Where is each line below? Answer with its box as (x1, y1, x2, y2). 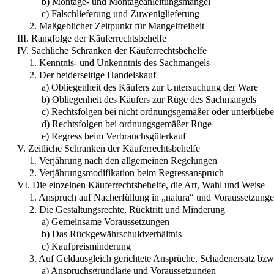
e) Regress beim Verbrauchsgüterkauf (42, 130, 186, 141)
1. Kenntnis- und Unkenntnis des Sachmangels (29, 57, 210, 68)
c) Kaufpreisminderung (42, 240, 131, 251)
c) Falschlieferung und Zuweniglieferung (42, 8, 199, 19)
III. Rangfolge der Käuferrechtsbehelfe (17, 32, 166, 43)
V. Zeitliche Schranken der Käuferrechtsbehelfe (17, 143, 200, 154)
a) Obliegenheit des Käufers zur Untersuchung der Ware (42, 81, 258, 92)
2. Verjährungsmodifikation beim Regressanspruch (29, 167, 224, 178)
